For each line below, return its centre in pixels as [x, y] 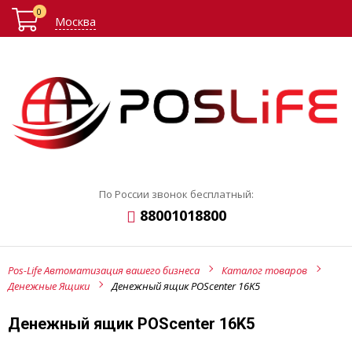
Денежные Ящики [49, 286]
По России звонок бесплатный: [176, 194]
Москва [75, 21]
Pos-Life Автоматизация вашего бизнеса [104, 271]
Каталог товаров [264, 271]
